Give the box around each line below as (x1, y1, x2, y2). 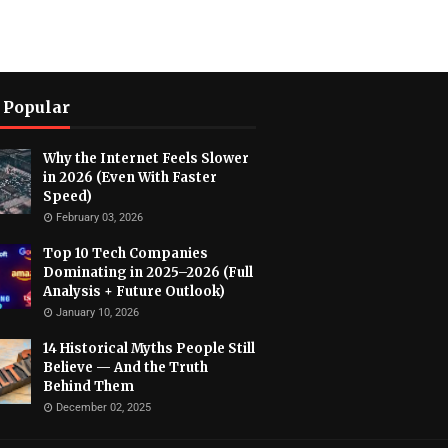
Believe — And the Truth (43, 359, 208, 376)
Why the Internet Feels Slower (43, 150, 249, 167)
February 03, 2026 (56, 211, 143, 224)
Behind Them (43, 378, 134, 395)
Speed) (43, 188, 92, 205)
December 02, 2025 (56, 401, 151, 414)
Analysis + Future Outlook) (43, 283, 225, 300)
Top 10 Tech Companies (43, 245, 208, 262)
